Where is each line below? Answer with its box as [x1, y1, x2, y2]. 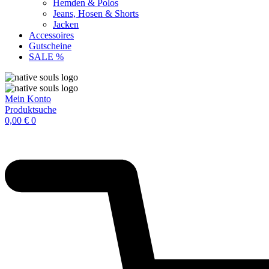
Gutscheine [29, 41, 71, 51]
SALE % [29, 52, 64, 62]
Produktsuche [5, 104, 56, 115]
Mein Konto [5, 94, 51, 104]
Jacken [53, 19, 79, 29]
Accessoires [29, 30, 74, 40]
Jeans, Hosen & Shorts [53, 8, 139, 19]
